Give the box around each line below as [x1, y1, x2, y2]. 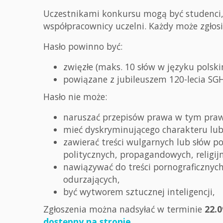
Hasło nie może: [43, 91, 107, 103]
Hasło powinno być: [43, 40, 122, 52]
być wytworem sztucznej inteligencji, [63, 186, 218, 198]
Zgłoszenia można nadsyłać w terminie [43, 203, 205, 215]
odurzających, [63, 173, 120, 185]
